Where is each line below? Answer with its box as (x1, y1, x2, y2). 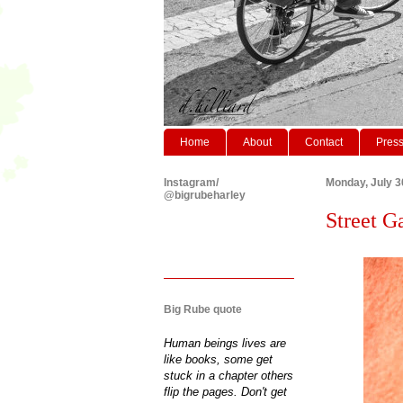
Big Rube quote (164, 302, 242, 316)
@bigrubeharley (164, 188, 246, 201)
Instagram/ (164, 175, 219, 189)
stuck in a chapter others (164, 368, 293, 382)
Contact (305, 135, 343, 148)
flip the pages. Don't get (164, 384, 287, 399)
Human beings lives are (164, 336, 286, 350)
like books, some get (164, 352, 273, 366)
